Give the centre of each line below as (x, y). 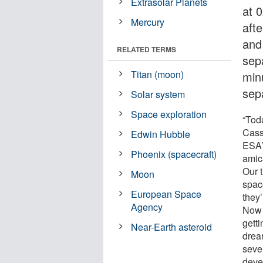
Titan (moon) (158, 74)
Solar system (158, 94)
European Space (166, 194)
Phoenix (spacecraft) (174, 154)
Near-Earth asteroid (172, 227)
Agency (147, 207)
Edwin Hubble (161, 134)
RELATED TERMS (146, 49)
